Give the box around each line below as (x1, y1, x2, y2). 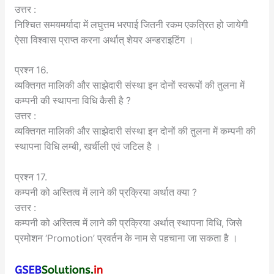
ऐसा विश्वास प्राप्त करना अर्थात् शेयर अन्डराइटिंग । (14, 34, 194, 46)
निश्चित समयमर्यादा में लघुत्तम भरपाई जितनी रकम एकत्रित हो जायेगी (14, 18, 248, 31)
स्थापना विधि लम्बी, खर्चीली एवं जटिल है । (14, 141, 161, 153)
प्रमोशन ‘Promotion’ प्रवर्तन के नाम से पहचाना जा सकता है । (14, 232, 238, 245)
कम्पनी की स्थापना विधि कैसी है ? (14, 95, 131, 107)
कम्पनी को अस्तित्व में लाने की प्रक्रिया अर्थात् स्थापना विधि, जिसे (14, 217, 242, 229)
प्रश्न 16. (14, 64, 48, 76)
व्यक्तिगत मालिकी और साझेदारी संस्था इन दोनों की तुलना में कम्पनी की (14, 125, 256, 138)
